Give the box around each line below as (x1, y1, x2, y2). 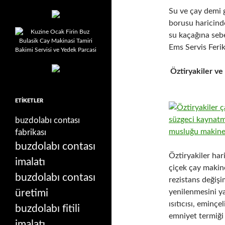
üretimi (15, 187, 48, 198)
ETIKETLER (15, 97, 43, 103)
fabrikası (15, 128, 46, 137)
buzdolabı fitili (15, 203, 80, 214)
